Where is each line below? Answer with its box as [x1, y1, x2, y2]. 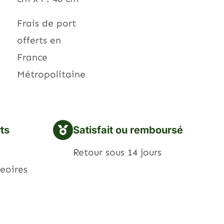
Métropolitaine [17, 68, 85, 80]
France [17, 51, 47, 63]
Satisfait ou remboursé [73, 124, 183, 136]
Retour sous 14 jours [73, 146, 161, 158]
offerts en [17, 34, 61, 46]
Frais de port [17, 17, 76, 29]
